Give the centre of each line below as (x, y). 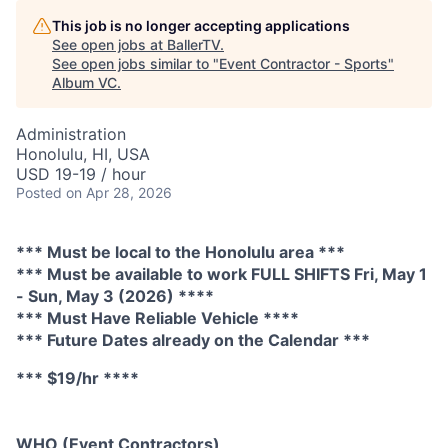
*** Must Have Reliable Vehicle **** (157, 318)
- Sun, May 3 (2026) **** (115, 296)
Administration (71, 134)
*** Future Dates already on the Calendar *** (193, 340)
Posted (39, 192)
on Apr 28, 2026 (119, 192)
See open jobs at (109, 44)
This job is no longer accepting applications (201, 25)
